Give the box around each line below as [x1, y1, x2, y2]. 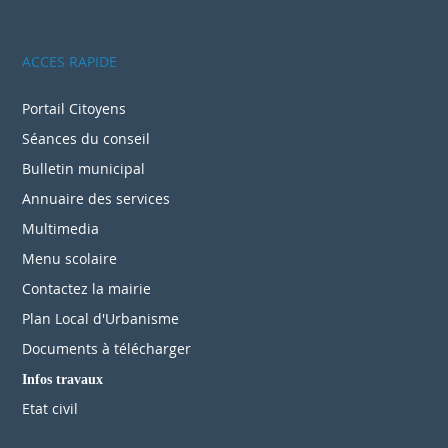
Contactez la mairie [22, 278, 151, 298]
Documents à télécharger [22, 338, 191, 358]
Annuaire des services [22, 188, 170, 208]
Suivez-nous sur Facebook [52, 34, 353, 68]
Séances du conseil [22, 128, 150, 148]
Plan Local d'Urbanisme [22, 308, 179, 328]
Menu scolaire [22, 248, 117, 268]
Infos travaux [22, 371, 103, 386]
